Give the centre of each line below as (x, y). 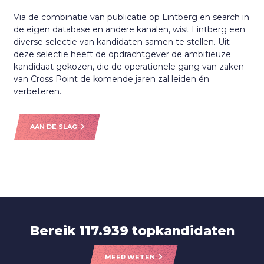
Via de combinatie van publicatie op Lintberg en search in (132, 17)
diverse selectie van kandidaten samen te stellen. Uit (122, 42)
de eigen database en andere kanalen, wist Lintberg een (130, 30)
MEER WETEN (130, 257)
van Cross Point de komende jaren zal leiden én (112, 79)
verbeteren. (38, 92)
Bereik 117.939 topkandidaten (132, 230)
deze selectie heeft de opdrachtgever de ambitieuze (123, 55)
